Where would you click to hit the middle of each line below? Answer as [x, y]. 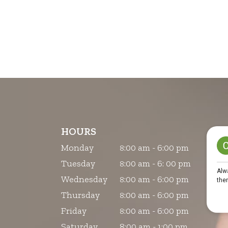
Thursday [80, 195]
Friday [74, 210]
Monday [77, 147]
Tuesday [78, 163]
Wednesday [84, 179]
